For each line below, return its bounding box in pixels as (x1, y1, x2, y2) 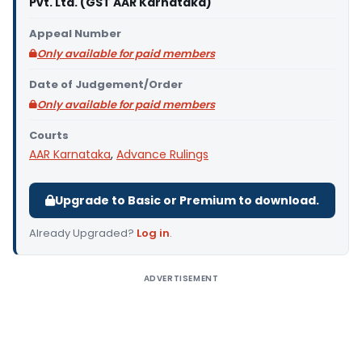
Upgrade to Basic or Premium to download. (55, 192, 319, 208)
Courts (29, 128, 69, 143)
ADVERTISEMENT (143, 272, 219, 284)
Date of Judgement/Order (29, 77, 183, 92)
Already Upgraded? (29, 225, 137, 241)
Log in (137, 225, 170, 241)
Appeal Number (29, 26, 121, 41)
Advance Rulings (116, 146, 208, 162)
